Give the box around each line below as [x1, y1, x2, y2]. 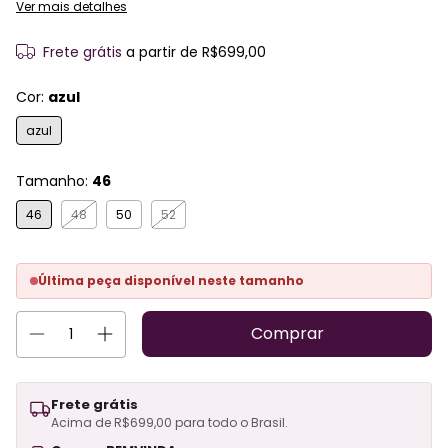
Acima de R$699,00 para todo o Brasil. [51, 414, 288, 432]
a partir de [125, 42, 202, 63]
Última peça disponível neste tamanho [38, 272, 304, 290]
